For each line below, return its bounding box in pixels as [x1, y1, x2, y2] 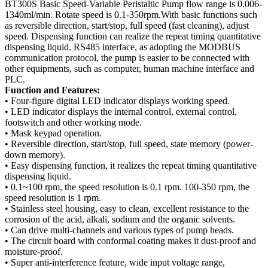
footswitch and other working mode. [5, 117, 142, 127]
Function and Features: [5, 85, 100, 95]
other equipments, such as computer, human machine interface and [5, 63, 254, 74]
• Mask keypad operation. [5, 128, 102, 138]
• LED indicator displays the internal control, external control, [5, 106, 237, 117]
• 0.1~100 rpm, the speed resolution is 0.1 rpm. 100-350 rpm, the [5, 182, 249, 192]
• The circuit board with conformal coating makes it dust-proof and [5, 236, 256, 246]
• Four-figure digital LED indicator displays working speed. [5, 96, 230, 106]
